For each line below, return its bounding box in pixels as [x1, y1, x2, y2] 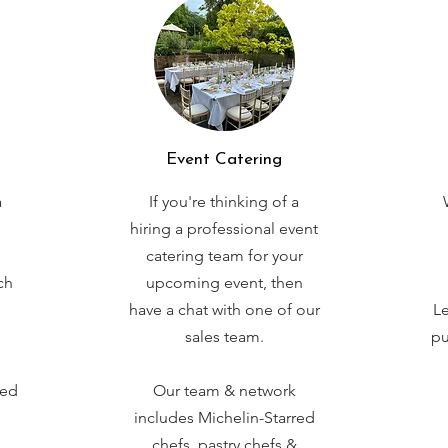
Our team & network [152, 381, 296, 400]
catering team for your [145, 246, 303, 265]
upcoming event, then [145, 273, 303, 292]
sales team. [184, 327, 264, 346]
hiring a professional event [130, 219, 318, 238]
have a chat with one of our [128, 300, 320, 319]
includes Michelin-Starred [133, 408, 315, 427]
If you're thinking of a [149, 192, 299, 211]
